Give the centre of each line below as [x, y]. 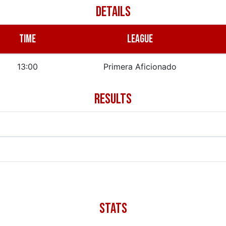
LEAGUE [140, 39]
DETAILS [113, 12]
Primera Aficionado [140, 66]
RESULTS [113, 99]
